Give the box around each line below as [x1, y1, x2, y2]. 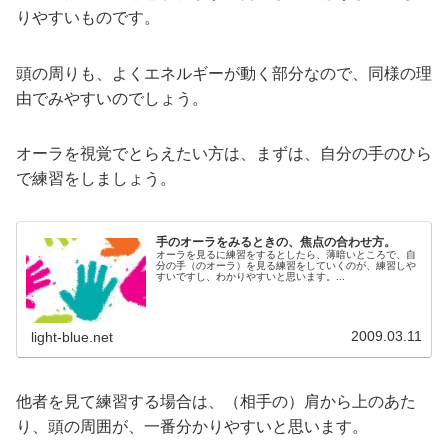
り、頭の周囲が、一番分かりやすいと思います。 [16, 417, 368, 435]
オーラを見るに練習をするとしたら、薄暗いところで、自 [156, 248, 417, 260]
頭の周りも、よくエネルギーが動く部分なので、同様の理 [16, 64, 432, 82]
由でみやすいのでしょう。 [16, 89, 208, 107]
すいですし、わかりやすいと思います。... [156, 270, 346, 282]
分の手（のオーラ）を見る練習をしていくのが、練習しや [156, 259, 417, 271]
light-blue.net [31, 328, 114, 345]
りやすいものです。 [16, 9, 160, 27]
